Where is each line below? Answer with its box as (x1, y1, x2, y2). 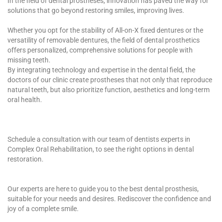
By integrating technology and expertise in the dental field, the (7, 65, 195, 74)
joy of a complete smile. (7, 204, 79, 213)
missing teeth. (7, 55, 51, 64)
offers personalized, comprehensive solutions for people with (7, 46, 193, 54)
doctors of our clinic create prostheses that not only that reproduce (7, 75, 212, 84)
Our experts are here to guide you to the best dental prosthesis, (7, 184, 199, 193)
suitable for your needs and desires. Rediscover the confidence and (7, 194, 211, 203)
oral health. (7, 95, 42, 104)
